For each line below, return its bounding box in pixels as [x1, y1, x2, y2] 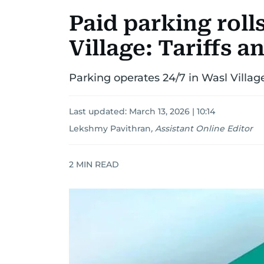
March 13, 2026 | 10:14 [129, 106, 215, 117]
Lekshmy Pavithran [69, 123, 151, 134]
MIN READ [74, 159, 119, 170]
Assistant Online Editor [155, 123, 253, 134]
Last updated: [69, 106, 129, 117]
